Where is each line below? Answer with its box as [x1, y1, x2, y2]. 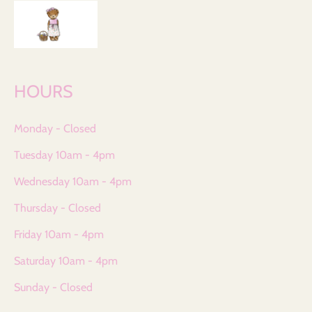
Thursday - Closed [14, 201, 101, 214]
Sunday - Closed [14, 280, 93, 294]
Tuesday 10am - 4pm [14, 148, 115, 162]
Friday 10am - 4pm [14, 227, 104, 241]
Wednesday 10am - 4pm [14, 174, 132, 188]
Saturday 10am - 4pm [14, 253, 118, 267]
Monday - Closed [14, 121, 96, 135]
